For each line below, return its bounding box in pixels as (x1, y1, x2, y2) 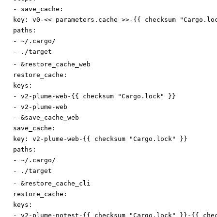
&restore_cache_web (21, 61, 91, 68)
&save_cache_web (21, 114, 79, 122)
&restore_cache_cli (21, 180, 91, 187)
